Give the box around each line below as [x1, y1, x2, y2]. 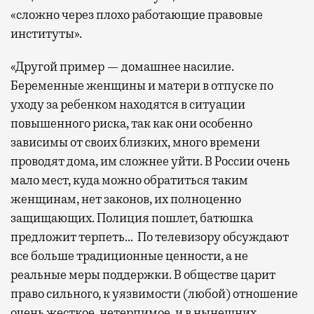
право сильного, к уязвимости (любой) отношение [11, 285, 298, 301]
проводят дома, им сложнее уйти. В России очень [11, 153, 290, 169]
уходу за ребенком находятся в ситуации [11, 96, 245, 112]
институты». [11, 25, 82, 41]
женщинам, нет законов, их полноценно [11, 191, 241, 207]
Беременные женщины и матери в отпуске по [11, 77, 273, 93]
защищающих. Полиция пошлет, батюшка [11, 210, 253, 226]
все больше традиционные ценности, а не [11, 247, 248, 264]
